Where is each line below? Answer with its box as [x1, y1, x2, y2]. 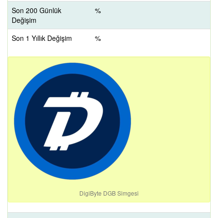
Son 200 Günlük [12, 5, 61, 15]
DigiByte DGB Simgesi [79, 189, 139, 197]
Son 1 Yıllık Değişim [12, 33, 72, 43]
